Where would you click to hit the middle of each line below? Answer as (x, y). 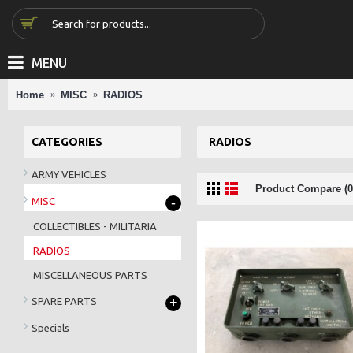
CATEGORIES (67, 142)
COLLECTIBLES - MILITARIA (95, 226)
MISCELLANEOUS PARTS (90, 275)
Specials (50, 327)
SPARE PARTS (64, 301)
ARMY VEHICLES (69, 174)
